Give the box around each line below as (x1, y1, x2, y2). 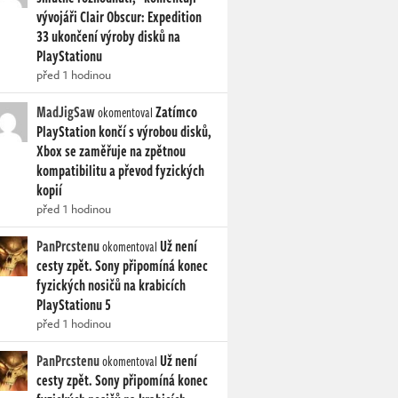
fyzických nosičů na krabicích (36, 275, 186, 297)
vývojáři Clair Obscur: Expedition (36, 6, 202, 28)
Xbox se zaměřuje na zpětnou (36, 140, 186, 163)
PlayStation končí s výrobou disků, (36, 121, 211, 143)
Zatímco (155, 101, 197, 123)
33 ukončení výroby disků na (36, 26, 180, 48)
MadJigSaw (36, 101, 95, 123)
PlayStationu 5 (36, 294, 111, 316)
